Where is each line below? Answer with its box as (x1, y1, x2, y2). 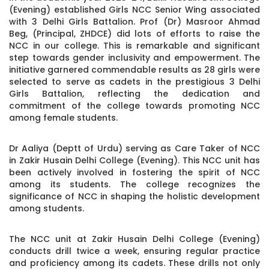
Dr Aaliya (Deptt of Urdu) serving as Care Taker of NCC (9, 142, 260, 154)
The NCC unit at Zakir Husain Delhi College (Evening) (9, 232, 260, 245)
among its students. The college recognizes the (9, 178, 260, 190)
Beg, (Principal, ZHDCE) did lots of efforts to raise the (9, 27, 260, 40)
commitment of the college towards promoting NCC (9, 99, 260, 112)
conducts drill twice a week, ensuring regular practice (9, 244, 260, 257)
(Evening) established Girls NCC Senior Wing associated (9, 3, 260, 16)
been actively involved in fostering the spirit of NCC (9, 166, 260, 178)
